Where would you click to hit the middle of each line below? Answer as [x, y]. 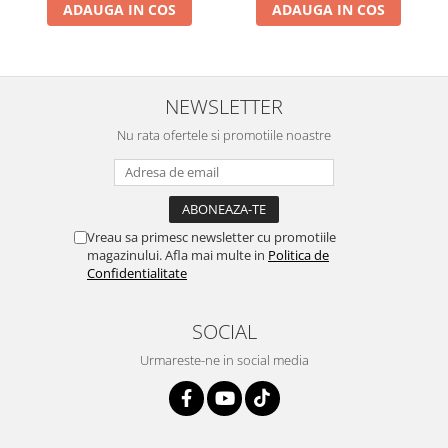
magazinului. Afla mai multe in [177, 255]
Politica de [298, 255]
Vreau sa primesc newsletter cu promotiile [211, 237]
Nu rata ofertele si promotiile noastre [224, 135]
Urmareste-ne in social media [224, 360]
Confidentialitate [137, 273]
